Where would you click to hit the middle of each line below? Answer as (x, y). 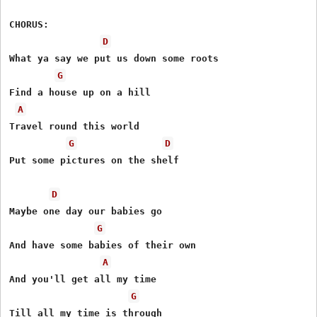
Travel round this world (75, 126)
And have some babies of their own (103, 245)
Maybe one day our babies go (86, 211)
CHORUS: (29, 24)
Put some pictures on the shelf (94, 160)
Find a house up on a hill (80, 92)
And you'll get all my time (83, 279)
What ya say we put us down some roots (114, 58)
